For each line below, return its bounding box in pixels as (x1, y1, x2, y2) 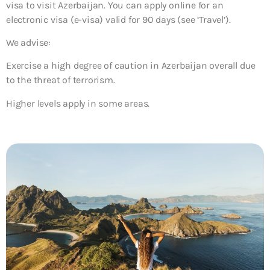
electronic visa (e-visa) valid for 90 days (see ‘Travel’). (6, 13, 231, 25)
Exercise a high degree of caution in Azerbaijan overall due (6, 60, 256, 72)
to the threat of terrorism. (6, 74, 115, 86)
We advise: (6, 36, 51, 48)
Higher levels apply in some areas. (6, 97, 150, 109)
